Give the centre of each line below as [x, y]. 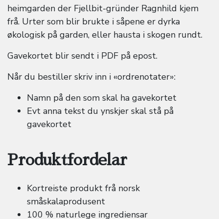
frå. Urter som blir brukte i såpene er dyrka [94, 21]
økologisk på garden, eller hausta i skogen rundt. [105, 34]
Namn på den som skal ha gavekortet [102, 98]
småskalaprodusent [66, 202]
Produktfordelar [67, 160]
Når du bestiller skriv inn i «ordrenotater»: [91, 77]
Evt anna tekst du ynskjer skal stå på [100, 111]
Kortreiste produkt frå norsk [83, 188]
